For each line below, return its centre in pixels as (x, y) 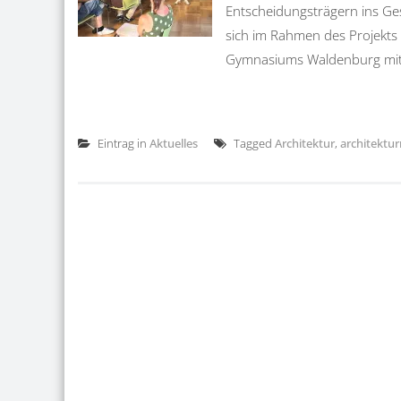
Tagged (253, 143)
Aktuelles (174, 143)
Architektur (305, 143)
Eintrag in (122, 143)
